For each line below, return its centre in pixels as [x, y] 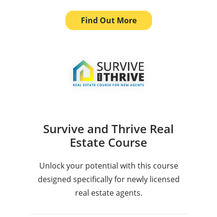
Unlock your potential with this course [108, 165]
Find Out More [108, 21]
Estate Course [108, 142]
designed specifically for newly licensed [108, 179]
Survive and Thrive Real [108, 128]
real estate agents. [108, 193]
